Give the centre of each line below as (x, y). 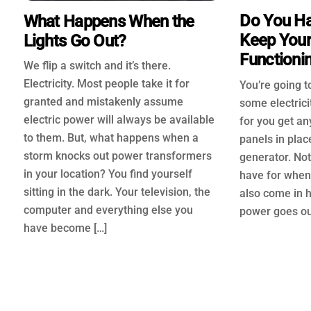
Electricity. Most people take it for (106, 84)
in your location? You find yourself (108, 174)
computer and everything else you (108, 210)
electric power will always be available (119, 120)
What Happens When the (109, 21)
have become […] (65, 228)
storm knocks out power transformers (117, 156)
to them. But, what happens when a (111, 138)
